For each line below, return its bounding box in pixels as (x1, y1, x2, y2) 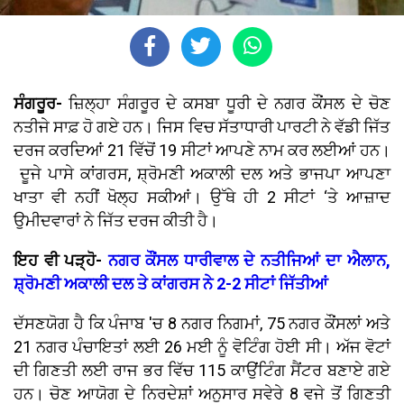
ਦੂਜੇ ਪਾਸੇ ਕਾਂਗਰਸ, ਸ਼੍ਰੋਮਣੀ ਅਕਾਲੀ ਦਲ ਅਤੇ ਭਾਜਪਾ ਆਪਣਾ (14, 164, 390, 184)
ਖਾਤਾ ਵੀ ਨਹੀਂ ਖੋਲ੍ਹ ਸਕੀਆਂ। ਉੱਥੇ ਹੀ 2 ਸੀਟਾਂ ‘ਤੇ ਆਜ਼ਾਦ (14, 188, 390, 207)
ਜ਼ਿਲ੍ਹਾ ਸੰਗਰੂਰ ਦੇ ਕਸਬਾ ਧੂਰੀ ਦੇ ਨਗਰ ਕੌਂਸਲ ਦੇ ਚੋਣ (69, 94, 391, 114)
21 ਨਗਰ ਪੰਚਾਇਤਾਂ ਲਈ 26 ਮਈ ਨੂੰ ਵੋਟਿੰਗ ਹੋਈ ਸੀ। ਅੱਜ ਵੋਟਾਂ (14, 337, 390, 357)
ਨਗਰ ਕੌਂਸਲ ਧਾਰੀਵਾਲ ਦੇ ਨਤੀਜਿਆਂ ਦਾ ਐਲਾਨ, (107, 251, 391, 271)
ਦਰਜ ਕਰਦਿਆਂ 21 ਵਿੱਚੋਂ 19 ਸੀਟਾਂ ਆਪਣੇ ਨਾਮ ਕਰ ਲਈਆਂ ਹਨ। (14, 141, 390, 161)
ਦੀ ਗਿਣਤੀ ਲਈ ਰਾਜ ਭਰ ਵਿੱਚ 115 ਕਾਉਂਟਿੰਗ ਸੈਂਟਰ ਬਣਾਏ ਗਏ (14, 361, 390, 381)
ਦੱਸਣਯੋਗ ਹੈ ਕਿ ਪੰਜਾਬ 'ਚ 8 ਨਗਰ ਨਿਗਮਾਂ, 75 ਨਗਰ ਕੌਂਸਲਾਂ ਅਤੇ (14, 314, 390, 334)
